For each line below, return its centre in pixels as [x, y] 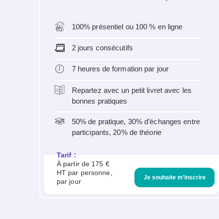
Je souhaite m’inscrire [175, 178]
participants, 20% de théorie [116, 132]
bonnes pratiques [99, 101]
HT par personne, [84, 173]
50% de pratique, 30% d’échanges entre [136, 121]
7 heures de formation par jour [120, 69]
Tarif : [66, 155]
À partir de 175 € [83, 164]
